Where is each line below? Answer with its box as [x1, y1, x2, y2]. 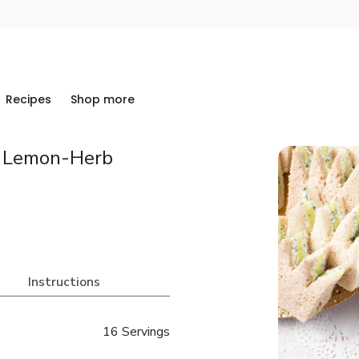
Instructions [27, 273, 100, 291]
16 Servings [102, 323, 170, 341]
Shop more [71, 91, 135, 107]
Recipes [6, 91, 51, 107]
